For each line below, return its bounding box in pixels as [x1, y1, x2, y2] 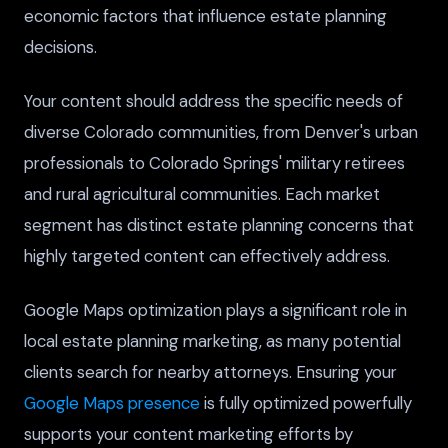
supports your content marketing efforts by [24, 422, 353, 445]
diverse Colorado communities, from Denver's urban [24, 120, 418, 143]
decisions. [24, 35, 97, 58]
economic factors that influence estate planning [24, 4, 387, 27]
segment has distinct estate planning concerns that [24, 213, 414, 236]
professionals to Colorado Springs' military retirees [24, 151, 405, 174]
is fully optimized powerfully [200, 391, 412, 414]
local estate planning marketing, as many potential [24, 329, 401, 352]
